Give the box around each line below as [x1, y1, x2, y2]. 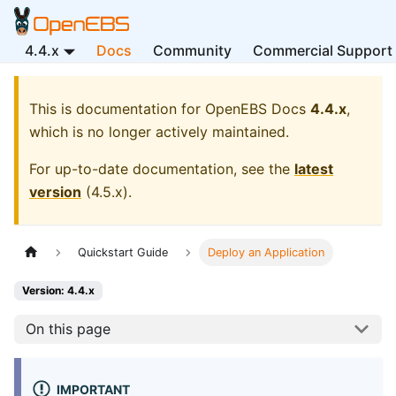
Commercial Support [252, 42, 392, 59]
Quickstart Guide [78, 246, 169, 260]
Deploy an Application [207, 246, 324, 260]
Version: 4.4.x [22, 284, 95, 298]
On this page [25, 320, 110, 339]
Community [152, 42, 232, 59]
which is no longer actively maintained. [29, 123, 289, 141]
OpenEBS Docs [205, 100, 306, 118]
